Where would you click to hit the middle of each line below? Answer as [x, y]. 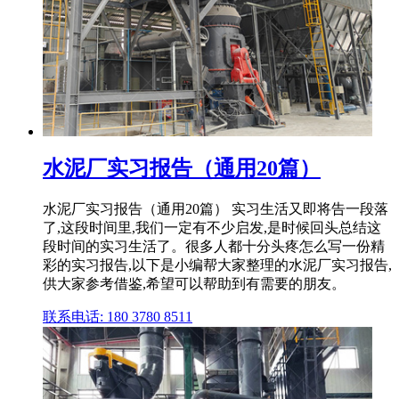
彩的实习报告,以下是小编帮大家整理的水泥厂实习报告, [217, 265]
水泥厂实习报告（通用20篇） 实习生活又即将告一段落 [216, 208]
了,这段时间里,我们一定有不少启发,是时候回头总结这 [212, 227]
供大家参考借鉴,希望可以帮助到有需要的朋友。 [194, 283]
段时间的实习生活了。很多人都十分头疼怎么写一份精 [214, 246]
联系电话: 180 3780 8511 [118, 316]
